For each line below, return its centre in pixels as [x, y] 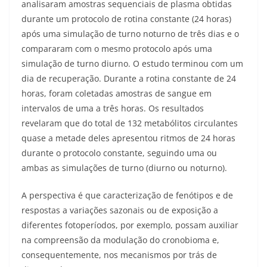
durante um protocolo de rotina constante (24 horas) [126, 19]
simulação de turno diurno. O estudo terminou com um [132, 64]
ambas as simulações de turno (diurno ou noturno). [124, 168]
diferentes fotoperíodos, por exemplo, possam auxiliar [130, 225]
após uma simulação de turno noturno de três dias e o [130, 34]
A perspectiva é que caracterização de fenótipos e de [127, 195]
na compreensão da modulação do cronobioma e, [120, 240]
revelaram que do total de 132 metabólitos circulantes [130, 123]
